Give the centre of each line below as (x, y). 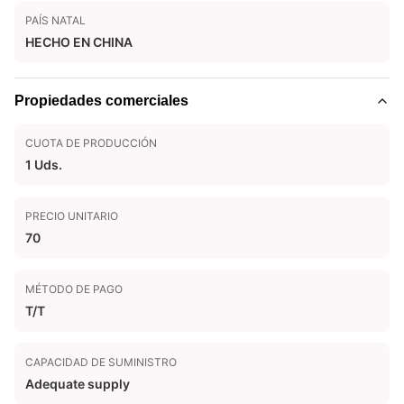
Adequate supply (78, 384)
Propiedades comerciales (101, 101)
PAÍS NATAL (55, 20)
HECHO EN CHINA (79, 42)
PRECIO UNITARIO (72, 216)
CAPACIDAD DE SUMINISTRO (101, 362)
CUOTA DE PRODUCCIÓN (91, 143)
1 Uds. (44, 165)
